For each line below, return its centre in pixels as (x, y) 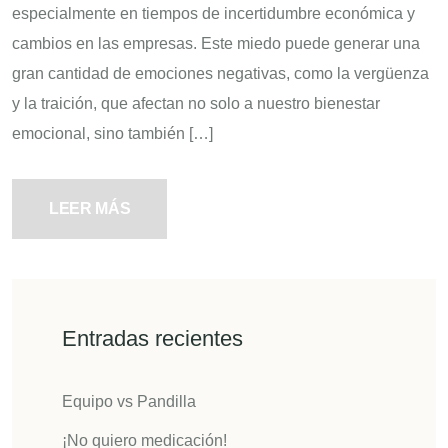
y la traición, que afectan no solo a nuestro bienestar (196, 103)
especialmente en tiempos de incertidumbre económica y (213, 13)
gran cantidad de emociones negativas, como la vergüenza (220, 73)
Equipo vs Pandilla (129, 401)
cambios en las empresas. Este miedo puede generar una (216, 43)
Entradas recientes (152, 338)
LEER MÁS (90, 208)
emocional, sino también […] (112, 133)
